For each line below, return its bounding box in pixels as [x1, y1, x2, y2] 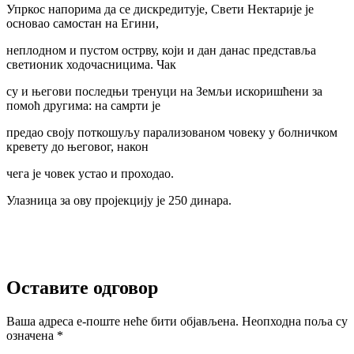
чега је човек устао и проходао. [6, 166, 174, 180]
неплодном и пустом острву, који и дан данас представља [6, 43, 316, 57]
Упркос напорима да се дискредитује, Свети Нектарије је [6, 2, 314, 16]
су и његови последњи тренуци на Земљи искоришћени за [6, 84, 322, 98]
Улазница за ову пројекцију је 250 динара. [6, 193, 232, 207]
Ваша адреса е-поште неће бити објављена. [6, 314, 239, 328]
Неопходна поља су [242, 314, 348, 328]
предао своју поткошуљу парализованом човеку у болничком [6, 125, 337, 139]
